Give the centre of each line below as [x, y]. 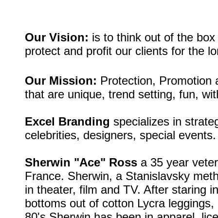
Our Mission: [61, 81]
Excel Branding [67, 121]
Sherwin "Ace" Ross [81, 162]
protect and [55, 51]
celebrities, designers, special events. [120, 135]
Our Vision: [57, 37]
